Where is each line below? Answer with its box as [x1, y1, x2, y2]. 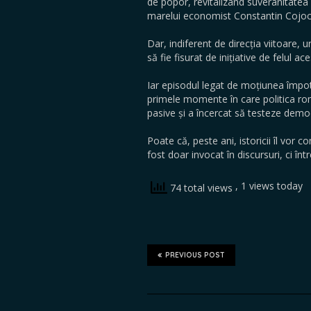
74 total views [167, 181, 235, 195]
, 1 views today [235, 179, 303, 192]
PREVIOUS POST [165, 251, 225, 260]
